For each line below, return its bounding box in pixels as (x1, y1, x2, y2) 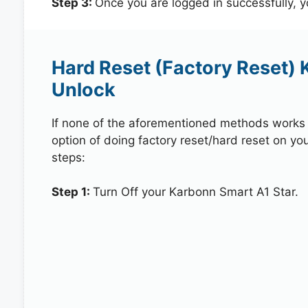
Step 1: (51, 185, 93, 199)
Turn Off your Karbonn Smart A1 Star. (92, 185, 298, 199)
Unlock (51, 78, 115, 101)
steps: (51, 150, 85, 164)
